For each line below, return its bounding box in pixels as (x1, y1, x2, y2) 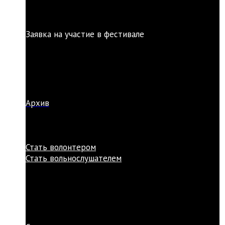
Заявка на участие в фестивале (26, 28, 144, 40)
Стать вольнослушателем (26, 152, 122, 164)
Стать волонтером (26, 141, 96, 153)
